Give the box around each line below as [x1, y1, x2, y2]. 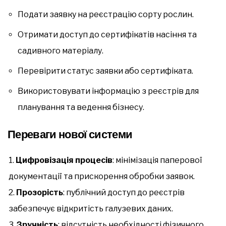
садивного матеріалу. [18, 45, 103, 55]
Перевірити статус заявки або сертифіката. [18, 66, 193, 76]
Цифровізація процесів [16, 155, 112, 165]
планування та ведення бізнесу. [18, 102, 144, 112]
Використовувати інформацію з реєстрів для [18, 86, 199, 96]
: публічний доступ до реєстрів [63, 187, 185, 197]
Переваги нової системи [8, 126, 133, 142]
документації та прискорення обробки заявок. [9, 171, 195, 181]
